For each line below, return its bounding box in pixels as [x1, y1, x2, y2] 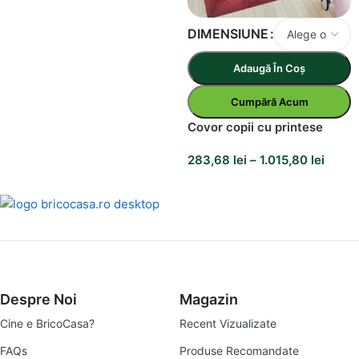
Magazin [179, 290, 238, 308]
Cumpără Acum [230, 95, 309, 108]
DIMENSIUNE [188, 25, 268, 42]
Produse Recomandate [179, 343, 299, 357]
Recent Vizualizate [179, 316, 276, 330]
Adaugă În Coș [233, 61, 305, 75]
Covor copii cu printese [188, 119, 323, 135]
